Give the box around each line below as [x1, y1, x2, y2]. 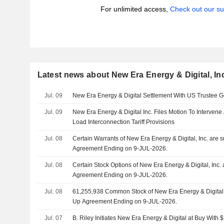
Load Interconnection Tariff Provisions [72, 118, 175, 125]
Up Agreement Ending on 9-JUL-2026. [72, 198, 177, 205]
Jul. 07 [44, 214, 62, 221]
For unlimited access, [100, 5, 170, 13]
